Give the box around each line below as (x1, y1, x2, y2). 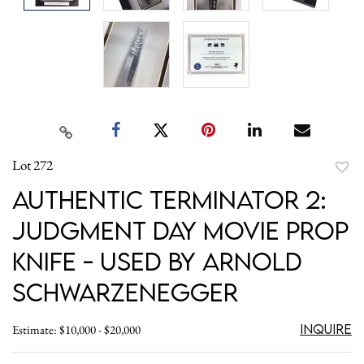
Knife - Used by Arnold (12, 245, 302, 276)
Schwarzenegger (12, 276, 238, 307)
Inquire (299, 320, 352, 337)
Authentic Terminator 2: (12, 184, 327, 214)
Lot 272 (12, 155, 53, 174)
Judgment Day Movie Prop (12, 214, 349, 245)
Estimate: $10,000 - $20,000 (12, 321, 141, 337)
